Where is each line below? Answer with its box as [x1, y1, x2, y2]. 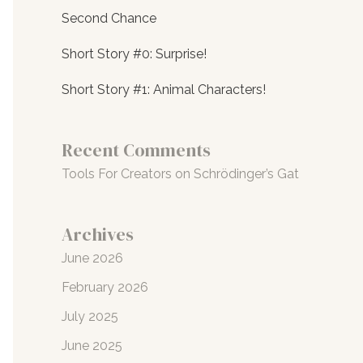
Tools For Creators [62, 165, 172, 181]
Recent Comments [62, 137, 211, 162]
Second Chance [62, 11, 156, 27]
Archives [62, 221, 134, 246]
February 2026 [62, 279, 148, 295]
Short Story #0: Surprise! [62, 46, 207, 62]
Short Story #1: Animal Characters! [62, 82, 266, 98]
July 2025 [62, 308, 118, 324]
